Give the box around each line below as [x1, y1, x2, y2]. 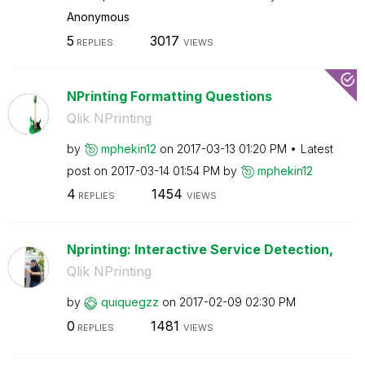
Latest [300, 141, 333, 156]
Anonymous [66, 10, 130, 24]
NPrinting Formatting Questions [66, 87, 272, 104]
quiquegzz [100, 295, 159, 309]
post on [66, 163, 111, 178]
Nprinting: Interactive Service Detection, [66, 241, 333, 257]
